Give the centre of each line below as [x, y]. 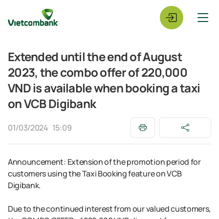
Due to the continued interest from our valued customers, [109, 209]
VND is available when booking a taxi [104, 88]
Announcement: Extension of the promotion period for [104, 162]
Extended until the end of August [95, 56]
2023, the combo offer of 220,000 [98, 72]
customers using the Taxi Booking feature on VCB [95, 174]
